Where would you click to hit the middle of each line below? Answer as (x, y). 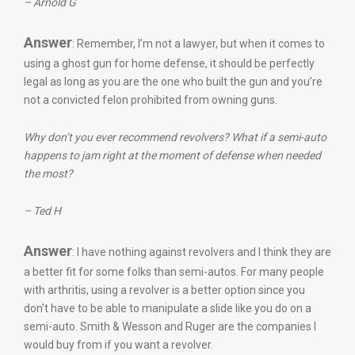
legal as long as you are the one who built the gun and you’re (173, 82)
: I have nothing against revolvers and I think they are (202, 252)
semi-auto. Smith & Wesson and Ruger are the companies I (170, 326)
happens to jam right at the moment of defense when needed (172, 155)
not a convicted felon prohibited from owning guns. (151, 100)
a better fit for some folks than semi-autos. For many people (174, 272)
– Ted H (42, 211)
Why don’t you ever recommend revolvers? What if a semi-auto (175, 137)
